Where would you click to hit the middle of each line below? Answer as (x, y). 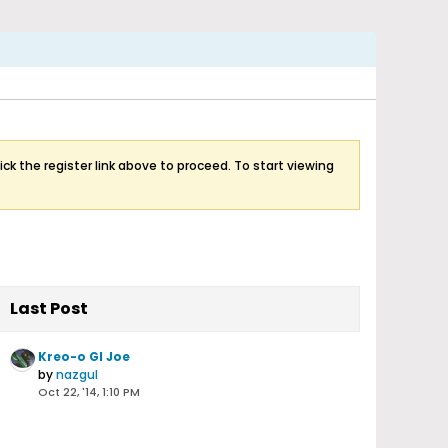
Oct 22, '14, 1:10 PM (89, 392)
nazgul (77, 374)
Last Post (49, 308)
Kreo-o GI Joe (84, 356)
